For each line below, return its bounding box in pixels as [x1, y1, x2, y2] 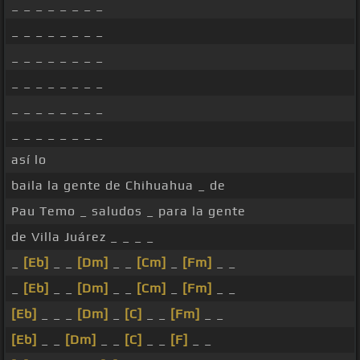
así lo [11, 152, 47, 168]
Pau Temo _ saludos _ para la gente [11, 203, 246, 219]
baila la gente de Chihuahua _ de [11, 178, 226, 194]
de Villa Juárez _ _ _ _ [11, 229, 154, 245]
